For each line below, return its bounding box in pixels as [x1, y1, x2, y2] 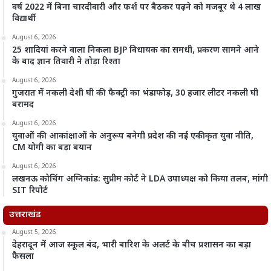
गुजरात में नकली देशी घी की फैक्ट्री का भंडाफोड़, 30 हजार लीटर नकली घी [12, 88, 258, 99]
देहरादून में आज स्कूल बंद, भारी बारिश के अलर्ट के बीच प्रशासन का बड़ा [12, 240, 251, 251]
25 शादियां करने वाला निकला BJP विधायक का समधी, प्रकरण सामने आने [12, 45, 259, 56]
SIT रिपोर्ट [12, 185, 48, 197]
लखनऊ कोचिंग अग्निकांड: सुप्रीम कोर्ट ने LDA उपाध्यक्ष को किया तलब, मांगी [12, 174, 268, 185]
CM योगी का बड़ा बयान [12, 142, 92, 154]
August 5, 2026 [12, 229, 56, 237]
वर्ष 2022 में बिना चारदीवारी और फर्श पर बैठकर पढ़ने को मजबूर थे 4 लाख [12, 2, 261, 13]
